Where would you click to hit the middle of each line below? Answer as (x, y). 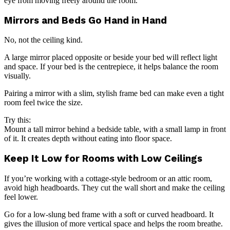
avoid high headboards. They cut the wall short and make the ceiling (114, 187)
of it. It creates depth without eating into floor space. (88, 139)
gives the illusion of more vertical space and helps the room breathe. (113, 223)
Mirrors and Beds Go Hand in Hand (85, 20)
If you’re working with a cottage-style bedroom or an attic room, (108, 178)
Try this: (17, 120)
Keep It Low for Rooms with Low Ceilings (103, 159)
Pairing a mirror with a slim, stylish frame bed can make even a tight (114, 93)
